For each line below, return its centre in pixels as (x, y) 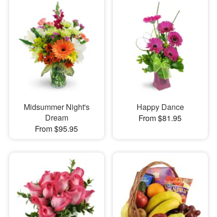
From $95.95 (57, 129)
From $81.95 (160, 118)
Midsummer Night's (56, 107)
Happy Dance (160, 107)
